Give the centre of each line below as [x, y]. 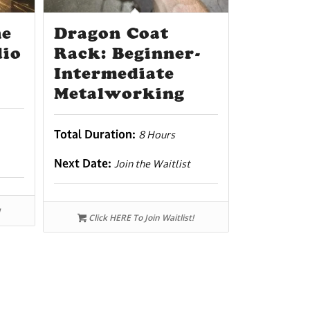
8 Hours [156, 135]
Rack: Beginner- [127, 54]
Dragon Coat [111, 34]
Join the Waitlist [152, 164]
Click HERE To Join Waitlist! [140, 218]
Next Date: [84, 164]
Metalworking [119, 94]
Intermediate [114, 74]
